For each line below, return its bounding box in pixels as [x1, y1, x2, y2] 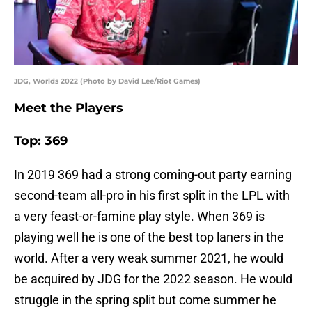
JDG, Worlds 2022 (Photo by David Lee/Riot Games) [14, 77, 201, 86]
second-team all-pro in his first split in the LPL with [14, 188, 290, 203]
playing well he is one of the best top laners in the [14, 230, 284, 245]
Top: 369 [14, 133, 68, 149]
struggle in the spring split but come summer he [14, 292, 276, 308]
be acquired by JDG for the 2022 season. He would [14, 272, 292, 287]
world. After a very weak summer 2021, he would [14, 251, 283, 266]
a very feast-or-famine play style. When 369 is [14, 209, 265, 224]
